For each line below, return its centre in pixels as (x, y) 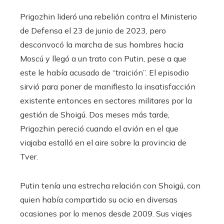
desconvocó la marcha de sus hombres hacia (102, 44)
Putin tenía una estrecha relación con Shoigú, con (110, 185)
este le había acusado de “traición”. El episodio (104, 72)
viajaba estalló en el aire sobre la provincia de (103, 142)
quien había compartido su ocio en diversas (99, 199)
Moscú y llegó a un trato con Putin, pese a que (103, 58)
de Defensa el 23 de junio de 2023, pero (93, 30)
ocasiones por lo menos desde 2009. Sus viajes (106, 213)
